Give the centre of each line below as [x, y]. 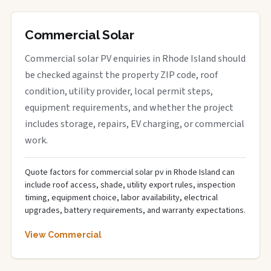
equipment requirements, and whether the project [129, 108]
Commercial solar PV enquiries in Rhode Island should [135, 59]
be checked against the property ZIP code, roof [121, 75]
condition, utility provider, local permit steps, [119, 91]
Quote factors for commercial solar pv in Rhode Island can [130, 172]
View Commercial [63, 235]
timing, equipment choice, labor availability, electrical [121, 198]
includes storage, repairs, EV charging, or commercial [135, 124]
